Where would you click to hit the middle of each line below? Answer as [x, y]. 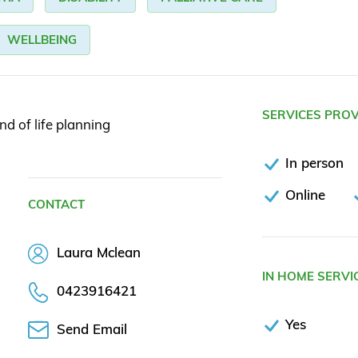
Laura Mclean [97, 253]
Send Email [92, 328]
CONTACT [56, 205]
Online [305, 195]
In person [314, 163]
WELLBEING [42, 40]
